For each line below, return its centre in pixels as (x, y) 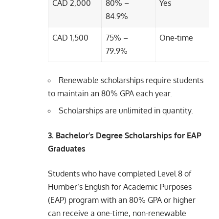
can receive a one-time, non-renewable (117, 213)
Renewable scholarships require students (131, 80)
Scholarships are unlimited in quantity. (126, 110)
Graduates (67, 148)
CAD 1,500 (70, 37)
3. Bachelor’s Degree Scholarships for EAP (125, 135)
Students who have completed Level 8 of (120, 173)
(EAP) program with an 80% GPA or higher (122, 200)
